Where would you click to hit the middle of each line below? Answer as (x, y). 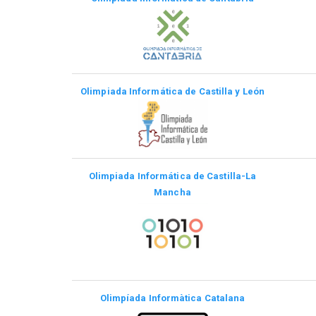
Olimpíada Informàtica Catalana (172, 298)
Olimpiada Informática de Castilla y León (172, 92)
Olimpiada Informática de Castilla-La (172, 176)
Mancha (172, 192)
